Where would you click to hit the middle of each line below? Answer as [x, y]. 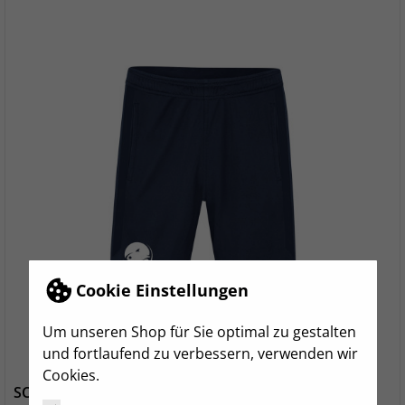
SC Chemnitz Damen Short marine [130, 392]
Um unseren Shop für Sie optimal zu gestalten [199, 331]
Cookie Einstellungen [162, 291]
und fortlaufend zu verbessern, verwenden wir [200, 353]
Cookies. [71, 375]
